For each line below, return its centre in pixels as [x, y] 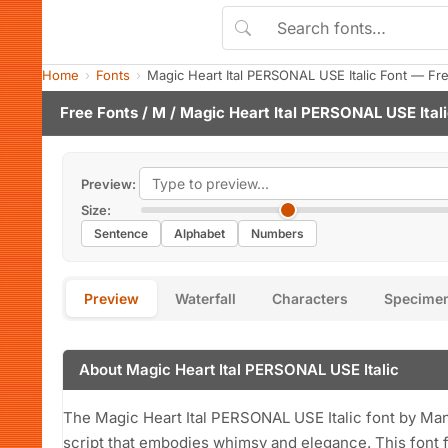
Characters [310, 298]
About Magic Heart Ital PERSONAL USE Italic [239, 369]
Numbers [277, 233]
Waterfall [205, 298]
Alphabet [199, 233]
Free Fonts [99, 112]
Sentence [121, 233]
